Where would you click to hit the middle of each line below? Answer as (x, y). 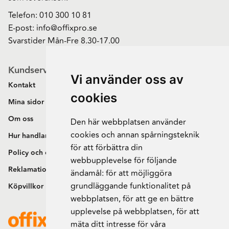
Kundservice (34, 71)
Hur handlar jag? (36, 136)
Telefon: (24, 16)
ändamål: (88, 173)
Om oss (21, 119)
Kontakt (22, 86)
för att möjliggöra (139, 173)
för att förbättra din (106, 148)
